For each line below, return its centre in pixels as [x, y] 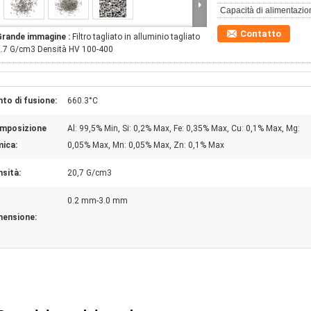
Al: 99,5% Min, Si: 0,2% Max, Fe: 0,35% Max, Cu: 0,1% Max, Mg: [184, 128]
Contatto [261, 34]
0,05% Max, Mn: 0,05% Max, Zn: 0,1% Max [146, 145]
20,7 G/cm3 [90, 173]
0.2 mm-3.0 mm [98, 201]
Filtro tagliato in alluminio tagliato [136, 37]
